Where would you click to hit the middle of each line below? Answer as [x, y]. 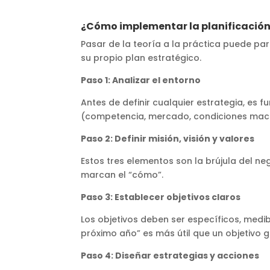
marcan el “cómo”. [122, 174]
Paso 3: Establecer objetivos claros [161, 197]
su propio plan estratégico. [141, 58]
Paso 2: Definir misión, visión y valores [168, 138]
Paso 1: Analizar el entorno [141, 80]
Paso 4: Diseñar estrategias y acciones [170, 255]
